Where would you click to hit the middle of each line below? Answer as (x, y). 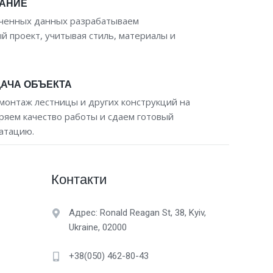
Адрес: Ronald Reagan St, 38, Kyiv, (137, 213)
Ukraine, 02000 (97, 228)
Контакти (79, 180)
